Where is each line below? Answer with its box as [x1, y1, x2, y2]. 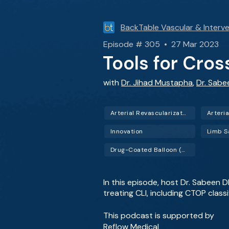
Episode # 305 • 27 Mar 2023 [103, 39, 219, 50]
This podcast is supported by [103, 210, 214, 221]
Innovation [110, 127, 143, 135]
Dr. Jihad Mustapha [121, 77, 193, 88]
